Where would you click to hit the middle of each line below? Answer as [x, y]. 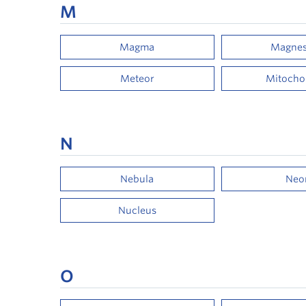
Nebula [137, 179]
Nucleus [137, 210]
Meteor [137, 78]
